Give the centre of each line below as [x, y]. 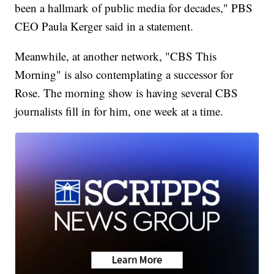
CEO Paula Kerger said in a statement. [104, 26]
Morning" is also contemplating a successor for [124, 75]
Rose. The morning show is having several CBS [127, 93]
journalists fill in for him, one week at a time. [119, 111]
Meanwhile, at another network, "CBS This [116, 56]
